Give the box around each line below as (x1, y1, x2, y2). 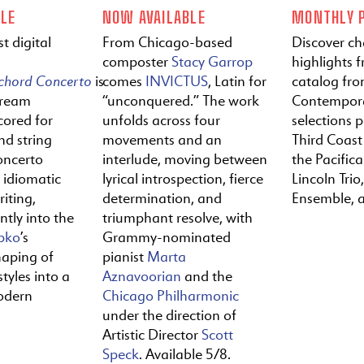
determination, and (102, 188, 222, 207)
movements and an (102, 130, 222, 149)
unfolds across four (102, 110, 220, 129)
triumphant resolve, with (102, 208, 253, 227)
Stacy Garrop (171, 52, 253, 71)
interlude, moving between (102, 149, 267, 168)
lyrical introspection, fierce (102, 169, 263, 188)
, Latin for (207, 71, 266, 90)
